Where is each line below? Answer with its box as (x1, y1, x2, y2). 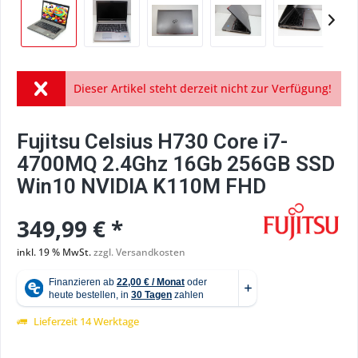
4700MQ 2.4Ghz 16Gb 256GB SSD (17, 152, 335, 176)
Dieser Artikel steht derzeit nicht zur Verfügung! (73, 81, 332, 96)
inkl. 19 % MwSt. (17, 245, 93, 259)
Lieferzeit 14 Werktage (31, 314, 139, 328)
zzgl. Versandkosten (93, 245, 185, 259)
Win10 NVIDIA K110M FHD (17, 174, 266, 198)
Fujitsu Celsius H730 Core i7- (17, 129, 288, 153)
